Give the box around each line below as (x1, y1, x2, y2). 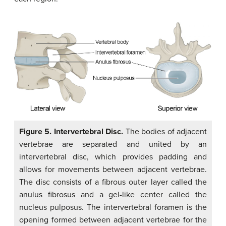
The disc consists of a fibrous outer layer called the (19, 177, 207, 187)
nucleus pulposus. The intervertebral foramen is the (19, 202, 207, 212)
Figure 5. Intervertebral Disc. (19, 126, 124, 137)
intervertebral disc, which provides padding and (19, 151, 207, 162)
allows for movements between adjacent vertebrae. (19, 164, 207, 175)
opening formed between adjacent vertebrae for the (19, 214, 207, 225)
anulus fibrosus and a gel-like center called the (19, 189, 207, 200)
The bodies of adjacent (123, 126, 207, 137)
